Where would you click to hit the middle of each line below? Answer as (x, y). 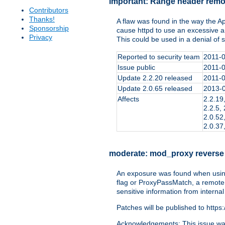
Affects (128, 99)
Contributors (49, 10)
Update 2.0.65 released (155, 88)
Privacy (41, 37)
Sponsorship (49, 28)
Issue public (136, 67)
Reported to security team (159, 57)
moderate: (129, 154)
